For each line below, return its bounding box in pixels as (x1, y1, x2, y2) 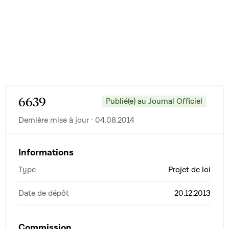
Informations (18, 146, 74, 158)
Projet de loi (168, 164, 211, 175)
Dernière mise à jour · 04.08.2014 (18, 114, 134, 125)
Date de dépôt (18, 188, 69, 198)
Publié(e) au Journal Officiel (106, 96, 202, 107)
